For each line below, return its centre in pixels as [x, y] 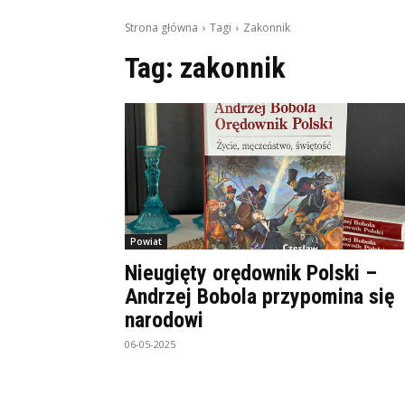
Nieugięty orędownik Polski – [251, 273]
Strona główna [161, 28]
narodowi [164, 320]
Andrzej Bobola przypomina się [259, 297]
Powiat [146, 241]
